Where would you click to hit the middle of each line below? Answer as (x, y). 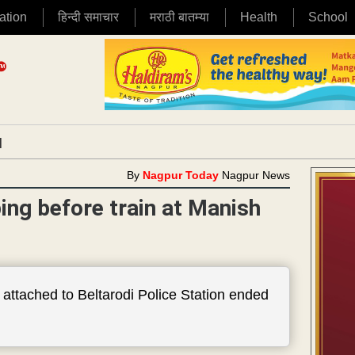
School (328, 17)
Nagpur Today (181, 175)
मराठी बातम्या (179, 17)
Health (259, 17)
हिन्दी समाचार (88, 17)
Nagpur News (256, 175)
